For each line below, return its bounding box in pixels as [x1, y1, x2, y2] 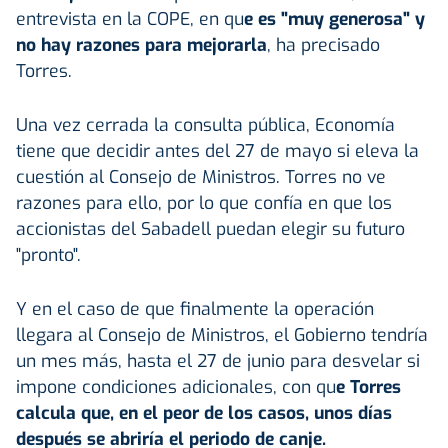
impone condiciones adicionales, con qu [16, 374, 336, 399]
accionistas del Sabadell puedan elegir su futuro [16, 216, 405, 241]
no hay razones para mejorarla [16, 32, 267, 57]
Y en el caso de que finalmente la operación [16, 296, 374, 321]
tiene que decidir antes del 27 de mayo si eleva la [16, 138, 419, 163]
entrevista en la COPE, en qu [16, 6, 244, 31]
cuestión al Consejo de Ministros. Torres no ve [16, 164, 386, 189]
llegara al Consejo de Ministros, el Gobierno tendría [16, 322, 428, 347]
